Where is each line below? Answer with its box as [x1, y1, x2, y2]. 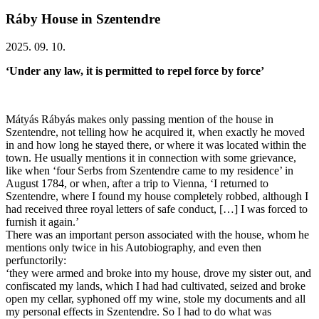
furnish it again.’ [6, 216, 79, 228]
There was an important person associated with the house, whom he [6, 229, 309, 241]
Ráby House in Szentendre [6, 11, 160, 27]
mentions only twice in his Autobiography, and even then [6, 241, 261, 253]
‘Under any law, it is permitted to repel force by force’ [6, 65, 264, 77]
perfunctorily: [6, 254, 66, 266]
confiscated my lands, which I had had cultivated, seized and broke [6, 280, 305, 292]
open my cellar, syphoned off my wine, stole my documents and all [6, 293, 305, 305]
